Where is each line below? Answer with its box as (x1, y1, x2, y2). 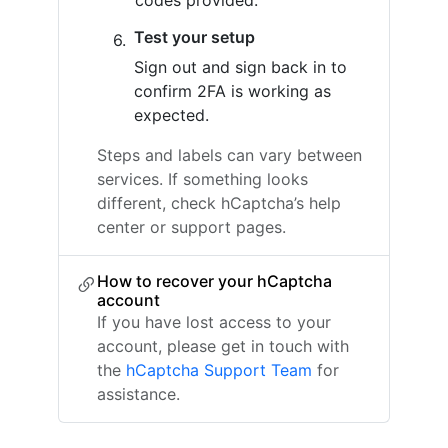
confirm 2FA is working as (134, 81, 331, 101)
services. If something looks (97, 169, 308, 189)
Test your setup (134, 27, 255, 47)
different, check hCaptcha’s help (97, 193, 341, 213)
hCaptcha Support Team (126, 360, 312, 380)
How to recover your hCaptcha (97, 271, 332, 291)
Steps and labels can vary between (97, 145, 362, 165)
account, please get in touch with (97, 336, 349, 356)
